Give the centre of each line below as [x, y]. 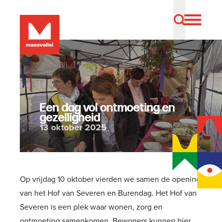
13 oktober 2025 [73, 127]
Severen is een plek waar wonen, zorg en [91, 207]
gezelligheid [70, 118]
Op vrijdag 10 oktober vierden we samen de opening [110, 179]
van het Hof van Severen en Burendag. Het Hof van [108, 193]
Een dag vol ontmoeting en [107, 108]
